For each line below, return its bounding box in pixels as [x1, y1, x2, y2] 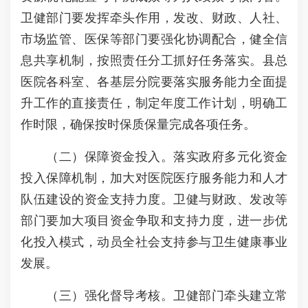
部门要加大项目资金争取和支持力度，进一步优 [21, 214, 287, 228]
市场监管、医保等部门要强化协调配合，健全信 [21, 32, 287, 46]
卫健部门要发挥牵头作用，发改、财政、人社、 [21, 11, 287, 25]
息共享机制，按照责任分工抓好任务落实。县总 [21, 54, 287, 67]
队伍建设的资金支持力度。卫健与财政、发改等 [21, 192, 287, 206]
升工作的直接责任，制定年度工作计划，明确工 [21, 96, 287, 110]
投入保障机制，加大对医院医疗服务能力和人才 [21, 171, 287, 185]
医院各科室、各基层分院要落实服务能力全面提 [21, 75, 287, 89]
